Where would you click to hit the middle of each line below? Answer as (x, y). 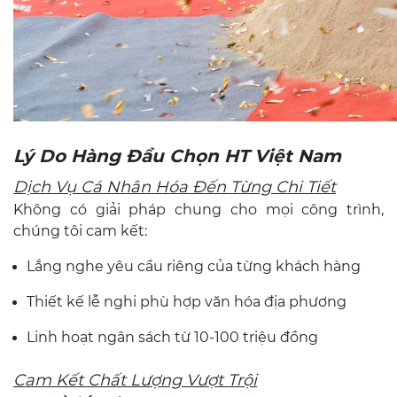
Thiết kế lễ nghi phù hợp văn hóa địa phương (187, 302)
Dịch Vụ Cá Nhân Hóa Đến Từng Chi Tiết (175, 187)
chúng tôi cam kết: (80, 231)
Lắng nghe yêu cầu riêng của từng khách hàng (194, 266)
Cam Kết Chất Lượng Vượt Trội (135, 380)
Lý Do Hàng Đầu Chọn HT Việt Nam (177, 156)
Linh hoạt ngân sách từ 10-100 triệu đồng (172, 337)
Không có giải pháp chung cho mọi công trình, (198, 210)
